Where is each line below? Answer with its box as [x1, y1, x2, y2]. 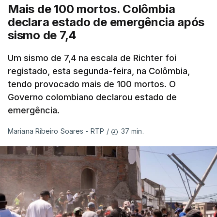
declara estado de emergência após [8, 15, 205, 29]
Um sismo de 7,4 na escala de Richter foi [8, 53, 176, 63]
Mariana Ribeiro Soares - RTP [8, 127, 104, 136]
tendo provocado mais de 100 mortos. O [8, 79, 176, 89]
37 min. [121, 127, 144, 135]
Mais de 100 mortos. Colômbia [8, 2, 175, 16]
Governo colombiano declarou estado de [8, 92, 177, 102]
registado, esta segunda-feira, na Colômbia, [8, 66, 190, 76]
